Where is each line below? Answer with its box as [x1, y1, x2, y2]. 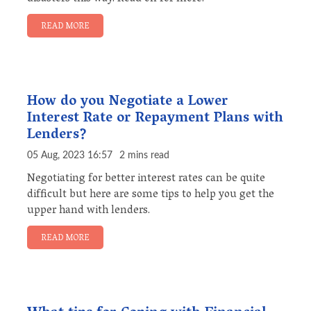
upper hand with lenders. [27, 201, 150, 222]
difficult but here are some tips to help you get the [27, 185, 274, 206]
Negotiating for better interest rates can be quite [27, 169, 265, 190]
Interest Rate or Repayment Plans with [27, 106, 283, 133]
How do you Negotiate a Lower [27, 89, 228, 116]
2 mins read [119, 151, 169, 161]
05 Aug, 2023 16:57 [27, 151, 112, 161]
